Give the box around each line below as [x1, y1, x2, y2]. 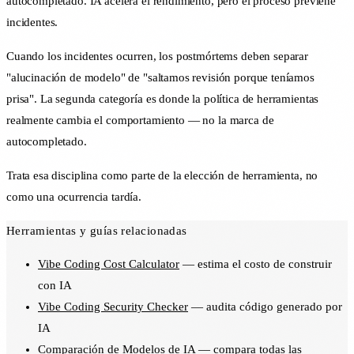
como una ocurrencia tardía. [6, 190, 141, 204]
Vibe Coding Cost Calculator [38, 258, 179, 271]
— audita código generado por [188, 300, 342, 314]
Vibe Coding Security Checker [38, 300, 188, 314]
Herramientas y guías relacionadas [6, 224, 187, 238]
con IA [38, 279, 72, 292]
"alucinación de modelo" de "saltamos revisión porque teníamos [6, 71, 314, 85]
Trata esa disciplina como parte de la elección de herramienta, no [6, 169, 318, 183]
